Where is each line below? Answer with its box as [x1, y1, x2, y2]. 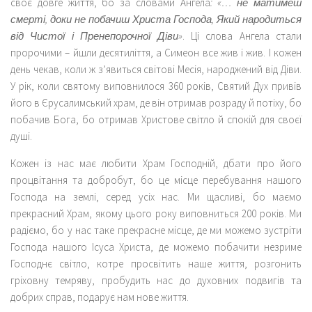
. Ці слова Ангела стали [182, 29, 302, 42]
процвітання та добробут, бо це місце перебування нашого [10, 173, 302, 187]
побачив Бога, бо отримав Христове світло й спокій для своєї [10, 112, 302, 126]
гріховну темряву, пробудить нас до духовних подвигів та [10, 273, 302, 287]
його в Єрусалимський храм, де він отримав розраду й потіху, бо [10, 95, 302, 109]
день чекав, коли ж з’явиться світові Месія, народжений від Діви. [10, 62, 302, 76]
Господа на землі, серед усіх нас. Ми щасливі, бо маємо [10, 189, 302, 203]
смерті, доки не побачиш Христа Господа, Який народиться [10, 12, 302, 26]
